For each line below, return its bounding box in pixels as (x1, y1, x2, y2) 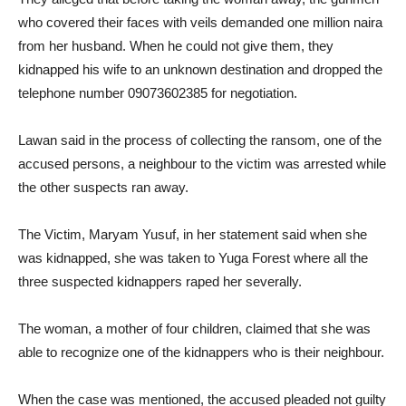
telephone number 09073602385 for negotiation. (18, 85, 297, 101)
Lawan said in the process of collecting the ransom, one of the (18, 132, 382, 148)
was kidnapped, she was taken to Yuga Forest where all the (18, 250, 368, 266)
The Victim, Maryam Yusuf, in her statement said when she (18, 227, 367, 242)
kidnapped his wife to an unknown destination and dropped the (18, 62, 382, 77)
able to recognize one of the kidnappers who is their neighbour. (18, 344, 384, 360)
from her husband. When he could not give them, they (18, 38, 333, 53)
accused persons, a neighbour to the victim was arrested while (18, 156, 386, 171)
